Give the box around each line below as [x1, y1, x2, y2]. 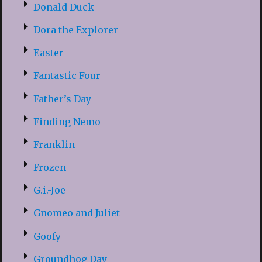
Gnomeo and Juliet [33, 207, 120, 219]
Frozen [33, 161, 66, 174]
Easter [33, 47, 64, 59]
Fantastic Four [33, 70, 101, 82]
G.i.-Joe [33, 184, 65, 196]
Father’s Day [33, 92, 91, 105]
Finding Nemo [33, 115, 101, 127]
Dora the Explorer [33, 23, 118, 36]
